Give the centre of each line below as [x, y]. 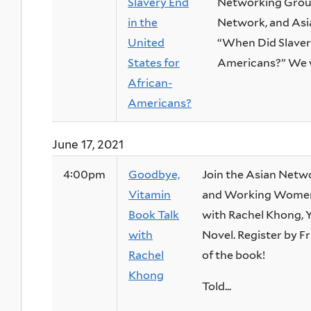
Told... [217, 287]
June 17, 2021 [88, 145]
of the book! [234, 255]
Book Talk [154, 215]
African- [150, 83]
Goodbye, [154, 175]
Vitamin [150, 195]
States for [154, 63]
